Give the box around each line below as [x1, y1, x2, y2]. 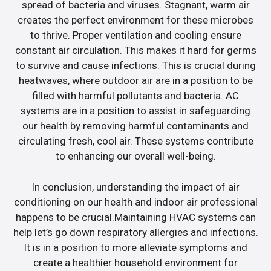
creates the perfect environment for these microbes [18, 14, 253, 27]
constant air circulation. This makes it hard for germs [15, 44, 256, 57]
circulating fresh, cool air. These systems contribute [18, 135, 253, 148]
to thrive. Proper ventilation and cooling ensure [30, 29, 241, 42]
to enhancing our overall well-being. [55, 150, 216, 163]
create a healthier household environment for [33, 256, 238, 269]
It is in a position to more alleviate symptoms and [24, 241, 247, 253]
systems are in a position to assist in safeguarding [21, 105, 250, 117]
